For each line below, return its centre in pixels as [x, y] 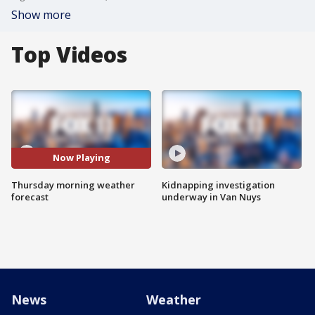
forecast [30, 197]
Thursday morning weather [73, 185]
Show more [41, 15]
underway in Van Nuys [211, 197]
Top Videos [69, 54]
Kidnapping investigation [218, 185]
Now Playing [81, 158]
